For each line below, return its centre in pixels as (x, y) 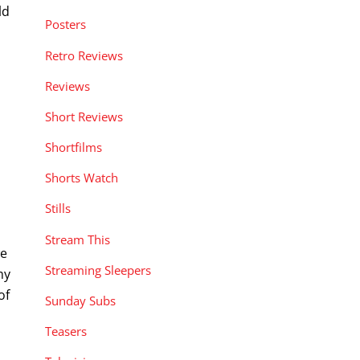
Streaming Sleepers (98, 270)
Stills (58, 209)
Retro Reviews (84, 55)
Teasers (66, 331)
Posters (65, 25)
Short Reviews (84, 116)
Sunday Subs (80, 300)
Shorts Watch (82, 178)
